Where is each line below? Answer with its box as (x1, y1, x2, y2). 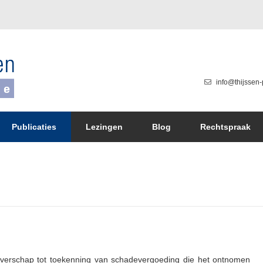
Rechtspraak (200, 122, 251, 131)
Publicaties (12, 122, 56, 131)
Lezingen (86, 122, 123, 131)
